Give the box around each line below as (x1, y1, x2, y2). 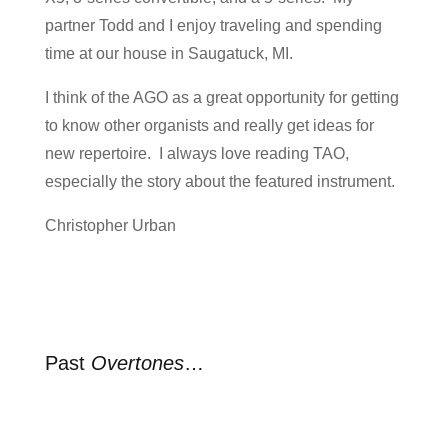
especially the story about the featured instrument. (44, 173, 395, 190)
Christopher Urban (44, 217, 176, 234)
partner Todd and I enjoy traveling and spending (44, 17, 382, 34)
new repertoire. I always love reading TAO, (44, 145, 349, 162)
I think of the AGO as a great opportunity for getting (44, 89, 399, 106)
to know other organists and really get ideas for (44, 117, 374, 134)
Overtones (90, 352, 184, 374)
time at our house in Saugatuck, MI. (44, 45, 293, 62)
